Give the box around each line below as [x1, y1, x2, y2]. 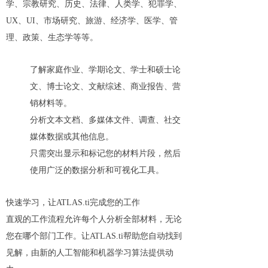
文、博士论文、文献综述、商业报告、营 [30, 82, 181, 91]
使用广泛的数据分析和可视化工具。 [30, 166, 164, 175]
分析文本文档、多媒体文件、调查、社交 [30, 115, 181, 124]
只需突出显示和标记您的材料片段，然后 [30, 149, 181, 158]
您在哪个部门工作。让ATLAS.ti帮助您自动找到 [6, 232, 182, 240]
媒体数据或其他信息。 [30, 132, 114, 141]
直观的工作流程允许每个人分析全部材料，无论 [6, 215, 182, 224]
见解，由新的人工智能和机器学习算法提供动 [6, 248, 173, 257]
